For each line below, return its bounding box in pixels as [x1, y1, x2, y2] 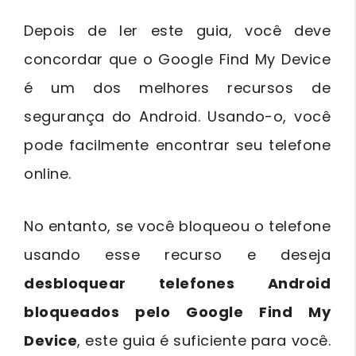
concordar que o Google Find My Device [24, 48, 331, 69]
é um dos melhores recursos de [24, 77, 331, 98]
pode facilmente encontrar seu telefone [24, 134, 331, 155]
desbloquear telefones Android [24, 273, 331, 293]
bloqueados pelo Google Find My [24, 301, 331, 322]
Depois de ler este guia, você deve [24, 20, 331, 41]
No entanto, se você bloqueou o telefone [24, 215, 331, 236]
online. [24, 163, 72, 184]
